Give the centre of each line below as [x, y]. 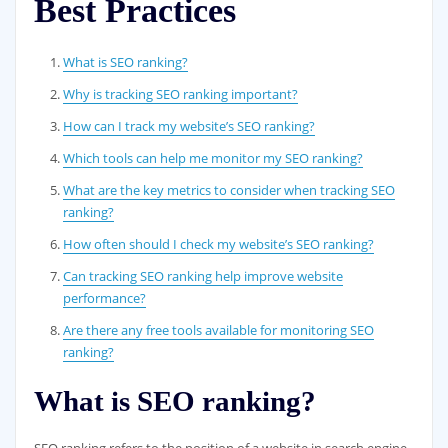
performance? [105, 298]
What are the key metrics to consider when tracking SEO [229, 190]
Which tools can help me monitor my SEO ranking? [213, 158]
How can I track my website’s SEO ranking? [189, 126]
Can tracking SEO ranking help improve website [203, 276]
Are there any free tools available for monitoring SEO [219, 330]
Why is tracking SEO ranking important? [181, 94]
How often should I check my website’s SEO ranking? [219, 244]
